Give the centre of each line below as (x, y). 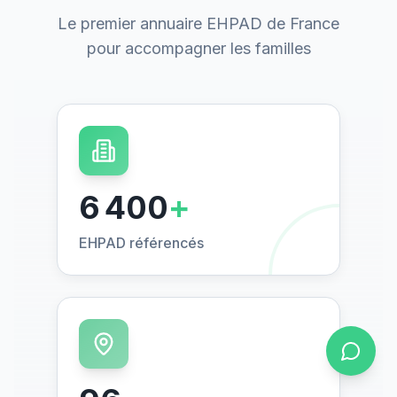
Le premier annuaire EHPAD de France (198, 24)
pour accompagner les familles (198, 49)
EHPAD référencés (141, 243)
